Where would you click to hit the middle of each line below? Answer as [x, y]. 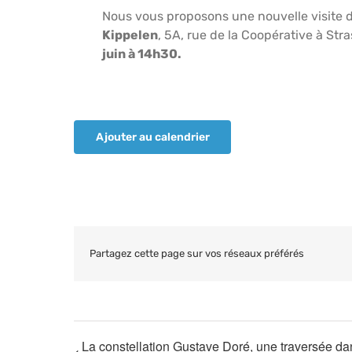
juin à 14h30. [142, 53]
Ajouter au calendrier [152, 137]
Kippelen [130, 35]
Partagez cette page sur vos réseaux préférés [197, 253]
